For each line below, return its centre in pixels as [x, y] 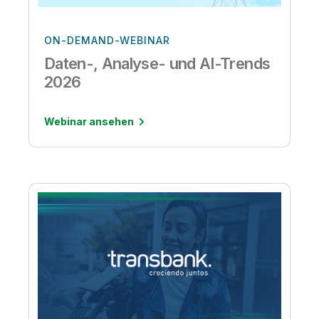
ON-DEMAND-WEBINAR [107, 41]
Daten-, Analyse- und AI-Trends [158, 64]
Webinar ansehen [89, 122]
